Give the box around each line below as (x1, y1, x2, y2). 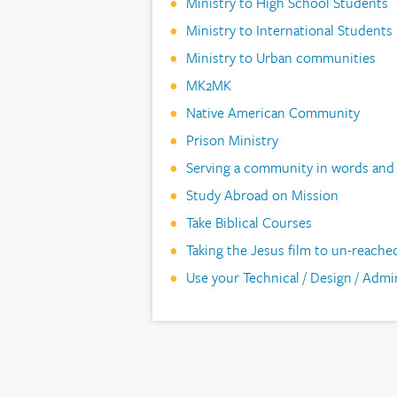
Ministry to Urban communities (185, 46, 376, 68)
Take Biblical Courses (185, 211, 312, 233)
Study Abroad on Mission (185, 183, 339, 206)
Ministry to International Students (185, 19, 393, 41)
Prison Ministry (185, 128, 278, 151)
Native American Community (185, 101, 360, 123)
